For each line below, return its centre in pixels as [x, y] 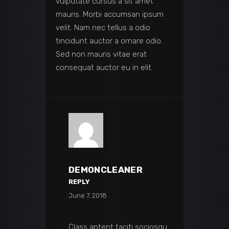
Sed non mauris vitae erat [101, 54]
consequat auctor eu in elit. [104, 68]
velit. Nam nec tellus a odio [103, 28]
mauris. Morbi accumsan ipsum [110, 15]
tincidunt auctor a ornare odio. [109, 41]
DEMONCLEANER [106, 170]
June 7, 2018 [88, 196]
